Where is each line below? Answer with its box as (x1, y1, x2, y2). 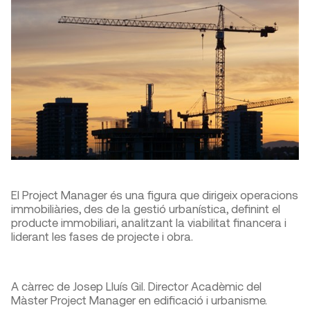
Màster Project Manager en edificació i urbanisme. (11, 292, 267, 307)
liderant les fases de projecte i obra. (11, 228, 193, 243)
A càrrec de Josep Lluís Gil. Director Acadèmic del (11, 278, 262, 293)
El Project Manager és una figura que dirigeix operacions (11, 187, 298, 201)
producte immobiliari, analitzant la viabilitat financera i (11, 215, 286, 229)
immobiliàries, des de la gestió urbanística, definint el (11, 201, 280, 215)
